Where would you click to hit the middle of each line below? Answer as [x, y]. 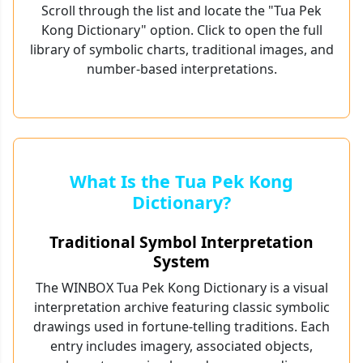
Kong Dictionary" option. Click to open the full [181, 30]
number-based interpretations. [181, 69]
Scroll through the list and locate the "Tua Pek [181, 11]
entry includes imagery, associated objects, [181, 346]
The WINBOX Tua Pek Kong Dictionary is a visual [181, 288]
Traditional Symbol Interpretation [181, 242]
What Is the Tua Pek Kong [181, 181]
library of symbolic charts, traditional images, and [181, 50]
